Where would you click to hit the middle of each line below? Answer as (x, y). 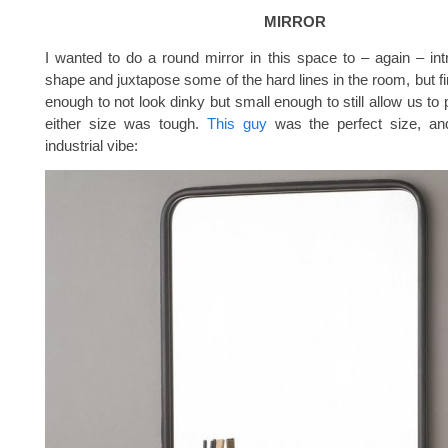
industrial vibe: (91, 145)
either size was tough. (126, 123)
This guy (236, 123)
